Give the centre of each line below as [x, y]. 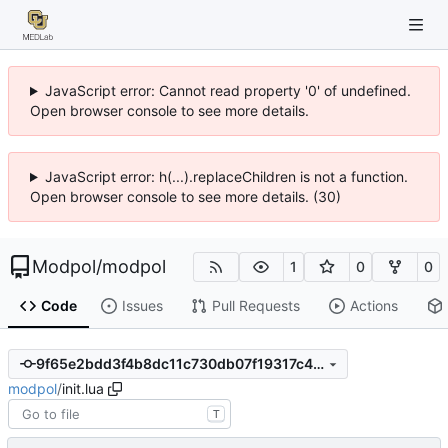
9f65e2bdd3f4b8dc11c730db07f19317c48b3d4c [318, 364]
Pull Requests [255, 306]
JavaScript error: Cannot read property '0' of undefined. [227, 90]
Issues [142, 306]
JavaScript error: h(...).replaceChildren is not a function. [226, 176]
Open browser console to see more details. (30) [185, 196]
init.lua [83, 388]
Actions [373, 306]
